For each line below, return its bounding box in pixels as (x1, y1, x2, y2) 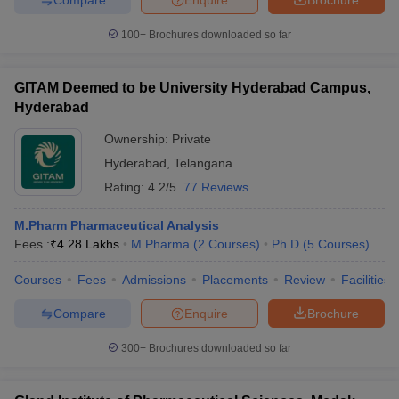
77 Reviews (183, 180, 248, 194)
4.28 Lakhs (57, 237, 119, 251)
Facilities (341, 273, 390, 287)
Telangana (174, 156, 232, 170)
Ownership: (104, 132, 172, 146)
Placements (202, 273, 268, 287)
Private (172, 132, 211, 146)
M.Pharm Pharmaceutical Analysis (14, 218, 219, 232)
